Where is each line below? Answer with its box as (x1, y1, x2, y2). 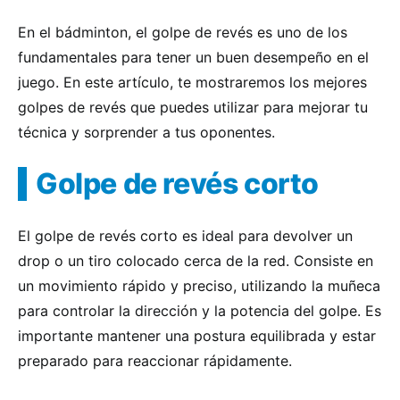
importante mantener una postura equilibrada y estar (18, 327, 376, 345)
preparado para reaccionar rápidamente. (18, 352, 292, 370)
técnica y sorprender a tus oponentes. (18, 123, 275, 141)
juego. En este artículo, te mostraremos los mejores (18, 73, 367, 91)
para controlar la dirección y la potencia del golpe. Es (18, 302, 381, 320)
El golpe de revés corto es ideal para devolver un (18, 227, 353, 245)
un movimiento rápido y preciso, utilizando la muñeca (18, 277, 380, 295)
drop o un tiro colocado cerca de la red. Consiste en (18, 252, 373, 270)
